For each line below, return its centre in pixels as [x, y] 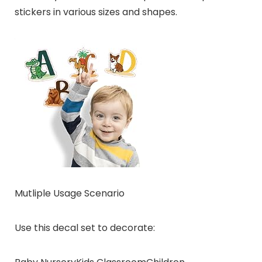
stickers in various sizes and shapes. [96, 12]
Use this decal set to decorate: [85, 228]
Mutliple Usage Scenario [69, 194]
